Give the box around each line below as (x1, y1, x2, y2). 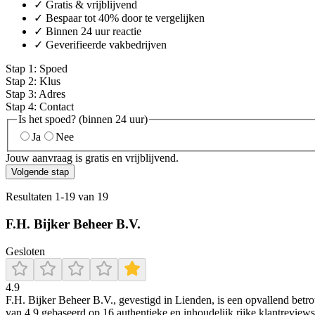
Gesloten (6, 245, 45, 257)
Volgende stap (11, 167, 69, 178)
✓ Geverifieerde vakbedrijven (34, 38, 167, 51)
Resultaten (6, 191, 55, 203)
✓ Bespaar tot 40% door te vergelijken (34, 11, 205, 24)
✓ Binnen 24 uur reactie (34, 25, 141, 37)
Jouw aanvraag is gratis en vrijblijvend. (6, 152, 179, 165)
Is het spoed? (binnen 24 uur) (18, 112, 148, 125)
